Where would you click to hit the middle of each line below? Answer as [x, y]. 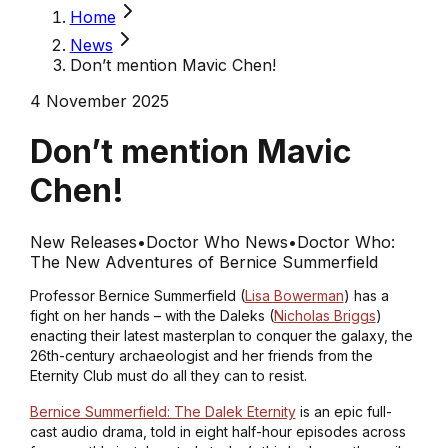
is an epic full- [343, 411]
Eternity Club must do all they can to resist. [170, 375]
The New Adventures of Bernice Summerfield [203, 261]
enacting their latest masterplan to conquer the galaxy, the [221, 335]
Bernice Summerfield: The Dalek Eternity [162, 411]
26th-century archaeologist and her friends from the [201, 355]
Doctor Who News [216, 241]
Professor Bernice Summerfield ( [137, 295]
